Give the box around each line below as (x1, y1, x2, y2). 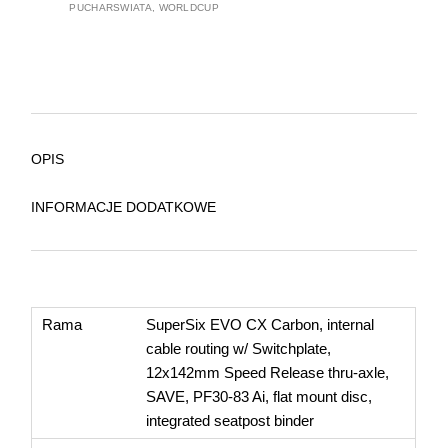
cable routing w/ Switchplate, (146, 339, 332, 357)
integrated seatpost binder (146, 411, 315, 429)
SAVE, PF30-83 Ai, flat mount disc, (146, 387, 373, 405)
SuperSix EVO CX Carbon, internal (146, 315, 375, 333)
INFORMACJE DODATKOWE (31, 198, 217, 215)
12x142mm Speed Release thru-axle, (146, 363, 390, 381)
